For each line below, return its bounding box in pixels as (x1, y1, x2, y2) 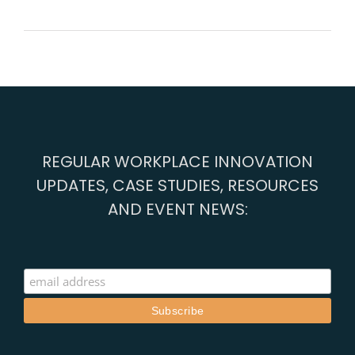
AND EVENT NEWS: (107, 198, 248, 221)
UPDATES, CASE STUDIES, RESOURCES (36, 174, 319, 197)
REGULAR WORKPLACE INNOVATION (42, 151, 313, 174)
